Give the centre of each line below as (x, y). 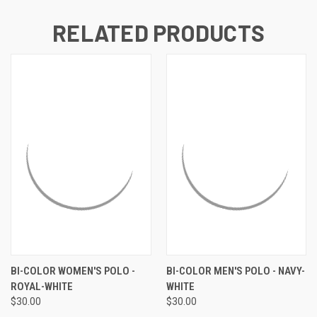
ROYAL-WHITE (42, 286)
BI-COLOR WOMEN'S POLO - (73, 271)
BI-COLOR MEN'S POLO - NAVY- (235, 271)
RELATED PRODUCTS (158, 32)
